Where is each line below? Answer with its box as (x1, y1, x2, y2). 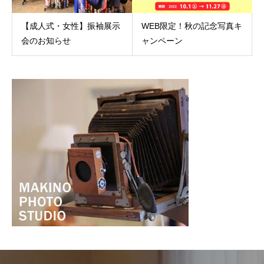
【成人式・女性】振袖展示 (21, 21, 120, 31)
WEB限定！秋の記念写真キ (141, 21, 242, 31)
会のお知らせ (21, 36, 71, 46)
